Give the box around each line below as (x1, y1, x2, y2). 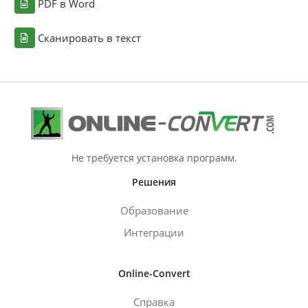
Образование (120, 203, 188, 217)
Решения (132, 175, 176, 188)
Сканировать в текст (37, 30, 141, 45)
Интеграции (124, 225, 184, 239)
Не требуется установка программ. (71, 151, 237, 164)
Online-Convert (118, 266, 190, 280)
